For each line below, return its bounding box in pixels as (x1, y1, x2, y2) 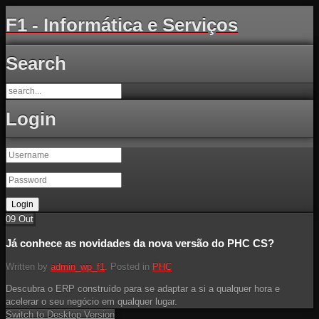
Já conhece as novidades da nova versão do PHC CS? (6, 236, 274, 249)
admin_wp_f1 (51, 261, 105, 272)
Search (6, 53, 66, 75)
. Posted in (105, 261, 152, 272)
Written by (6, 261, 51, 272)
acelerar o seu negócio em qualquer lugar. (6, 296, 177, 307)
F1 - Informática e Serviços (6, 14, 238, 36)
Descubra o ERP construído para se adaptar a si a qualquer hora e (6, 283, 280, 294)
